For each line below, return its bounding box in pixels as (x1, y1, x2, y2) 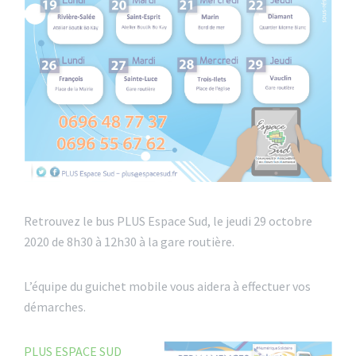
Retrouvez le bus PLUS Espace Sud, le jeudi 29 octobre (24, 213, 312, 230)
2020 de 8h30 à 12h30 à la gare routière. (24, 234, 234, 250)
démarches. (24, 299, 86, 315)
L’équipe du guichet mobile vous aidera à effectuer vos (24, 278, 311, 295)
